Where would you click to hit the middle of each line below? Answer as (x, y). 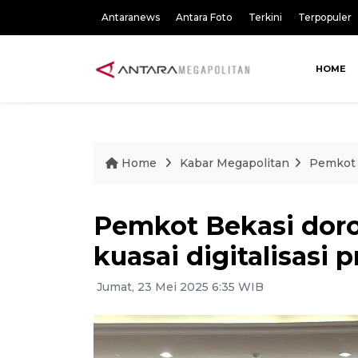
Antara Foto (204, 17)
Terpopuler (325, 17)
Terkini (265, 17)
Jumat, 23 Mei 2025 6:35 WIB (179, 287)
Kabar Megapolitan (235, 163)
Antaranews (131, 17)
